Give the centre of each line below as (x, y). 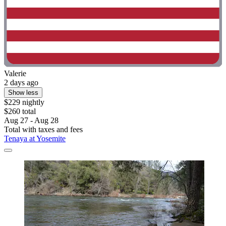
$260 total (20, 111)
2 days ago (21, 82)
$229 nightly (24, 102)
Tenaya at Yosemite (35, 138)
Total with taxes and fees (43, 129)
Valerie (15, 73)
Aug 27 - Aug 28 (31, 120)
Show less (23, 92)
